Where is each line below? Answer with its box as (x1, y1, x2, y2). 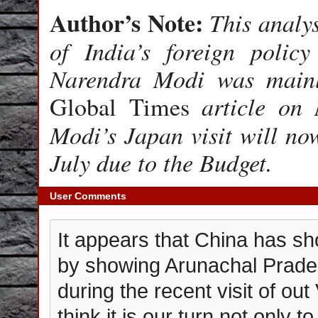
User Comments (50, 190, 126, 202)
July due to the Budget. (50, 146, 273, 178)
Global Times (50, 90, 190, 123)
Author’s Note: (50, 5, 210, 40)
